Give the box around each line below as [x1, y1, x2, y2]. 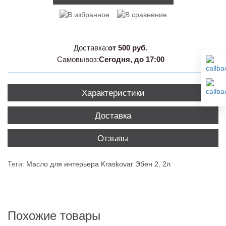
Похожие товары [8, 209, 100, 223]
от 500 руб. [108, 43, 147, 52]
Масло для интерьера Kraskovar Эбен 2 [26, 160, 158, 168]
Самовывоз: [56, 55, 99, 64]
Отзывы [97, 134, 129, 144]
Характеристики [81, 88, 145, 98]
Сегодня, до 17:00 [98, 55, 164, 64]
